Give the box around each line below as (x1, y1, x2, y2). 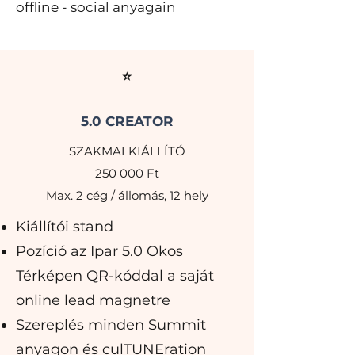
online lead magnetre (16, 292, 170, 309)
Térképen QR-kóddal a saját (16, 267, 214, 284)
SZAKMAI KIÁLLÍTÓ (68, 143, 185, 158)
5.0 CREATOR (80, 113, 174, 129)
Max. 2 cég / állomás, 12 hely (45, 188, 208, 203)
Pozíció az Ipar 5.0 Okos (16, 242, 183, 260)
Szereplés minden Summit (16, 316, 206, 334)
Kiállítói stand (16, 218, 113, 235)
